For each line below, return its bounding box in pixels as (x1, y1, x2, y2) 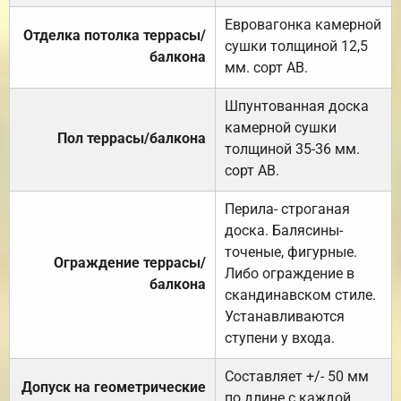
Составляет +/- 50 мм (225, 367, 369, 385)
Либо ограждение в (225, 264, 354, 282)
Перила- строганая (225, 200, 350, 218)
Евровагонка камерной (225, 15, 381, 33)
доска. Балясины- (225, 221, 343, 239)
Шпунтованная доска (225, 97, 369, 115)
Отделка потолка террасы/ (23, 26, 206, 44)
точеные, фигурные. (225, 243, 357, 260)
